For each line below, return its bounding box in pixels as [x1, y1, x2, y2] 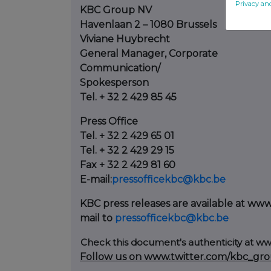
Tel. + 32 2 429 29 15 [80, 145, 174, 157]
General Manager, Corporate [80, 48, 218, 60]
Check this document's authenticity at [80, 237, 256, 249]
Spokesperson [80, 77, 149, 89]
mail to [80, 212, 115, 224]
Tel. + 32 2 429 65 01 [80, 130, 174, 142]
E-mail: [80, 174, 112, 186]
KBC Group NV [80, 4, 152, 16]
